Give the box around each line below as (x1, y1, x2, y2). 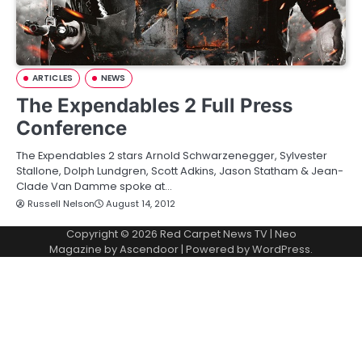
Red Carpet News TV (159, 226, 267, 242)
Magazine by (49, 242, 120, 257)
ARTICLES (32, 72, 73, 84)
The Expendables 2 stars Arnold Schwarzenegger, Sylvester (16, 148, 327, 163)
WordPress (252, 242, 310, 257)
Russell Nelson (27, 197, 95, 210)
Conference (16, 116, 127, 140)
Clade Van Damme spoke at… (16, 179, 172, 194)
